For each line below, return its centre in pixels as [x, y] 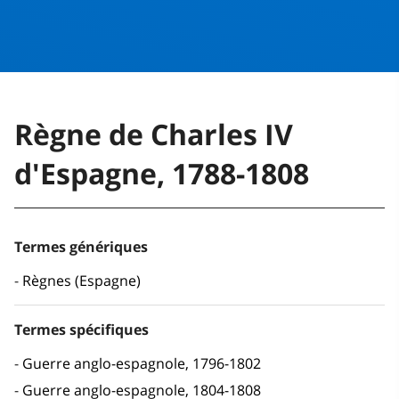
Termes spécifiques [81, 330]
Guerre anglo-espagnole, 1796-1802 [142, 364]
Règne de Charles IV [154, 134]
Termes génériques [81, 247]
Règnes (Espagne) [81, 281]
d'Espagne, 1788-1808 [162, 174]
